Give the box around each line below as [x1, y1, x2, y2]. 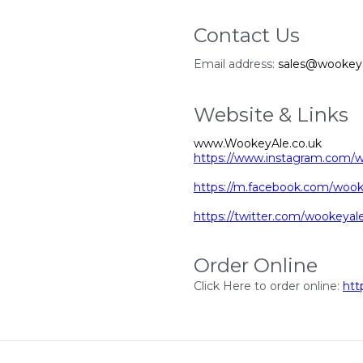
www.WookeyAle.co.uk [194, 136, 322, 152]
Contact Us [194, 23, 300, 48]
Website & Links [194, 103, 348, 127]
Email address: [194, 57, 278, 72]
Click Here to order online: [194, 279, 343, 294]
